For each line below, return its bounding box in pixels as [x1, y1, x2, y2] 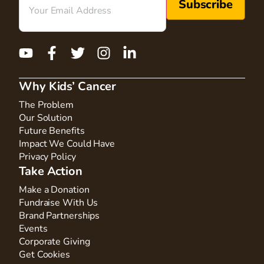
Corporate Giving [19, 235, 90, 248]
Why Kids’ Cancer [19, 78, 116, 94]
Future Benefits [19, 124, 85, 137]
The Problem [19, 98, 74, 111]
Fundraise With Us [19, 196, 98, 209]
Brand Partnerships [19, 209, 100, 222]
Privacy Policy [19, 150, 76, 163]
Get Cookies [19, 247, 70, 261]
